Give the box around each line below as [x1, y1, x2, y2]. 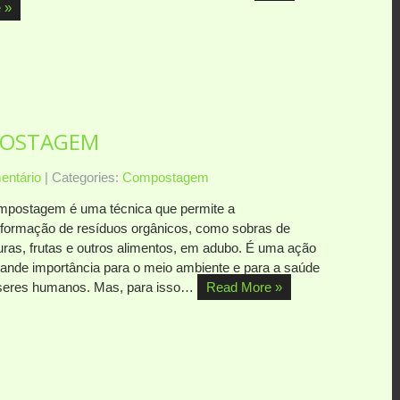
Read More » [206, 279, 282, 295]
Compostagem [122, 169, 209, 185]
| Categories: [45, 169, 122, 185]
